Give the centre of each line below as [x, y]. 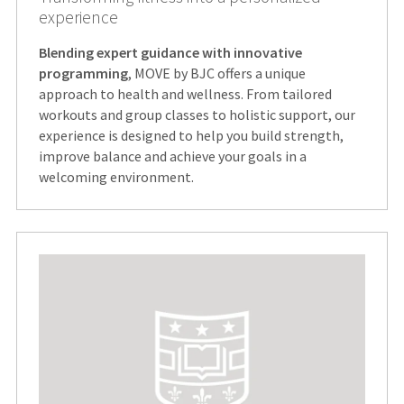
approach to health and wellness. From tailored [185, 93]
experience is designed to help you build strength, [191, 135]
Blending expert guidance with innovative [170, 52]
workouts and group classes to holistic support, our [197, 114]
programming [83, 73]
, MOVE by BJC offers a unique [216, 73]
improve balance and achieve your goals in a [172, 156]
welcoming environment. [116, 176]
